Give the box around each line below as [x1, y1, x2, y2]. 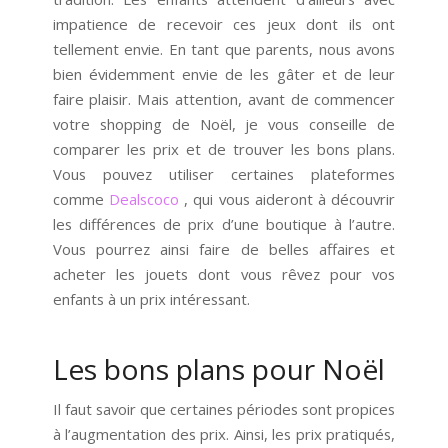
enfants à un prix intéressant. [52, 289, 250, 310]
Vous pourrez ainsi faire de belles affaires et [52, 239, 396, 260]
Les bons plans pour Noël [52, 350, 385, 389]
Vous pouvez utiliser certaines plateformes [52, 164, 396, 185]
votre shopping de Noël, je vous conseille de [52, 114, 396, 135]
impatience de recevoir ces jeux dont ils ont [52, 14, 396, 35]
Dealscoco [108, 189, 179, 210]
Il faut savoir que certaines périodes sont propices [52, 398, 396, 419]
